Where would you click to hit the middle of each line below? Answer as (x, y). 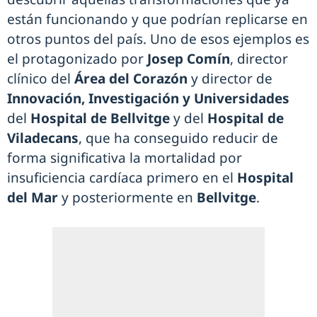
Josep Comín (189, 59)
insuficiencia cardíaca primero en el (122, 178)
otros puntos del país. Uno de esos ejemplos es (158, 39)
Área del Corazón (131, 79)
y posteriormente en (129, 197)
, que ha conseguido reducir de (178, 138)
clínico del (41, 79)
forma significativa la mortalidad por (125, 158)
